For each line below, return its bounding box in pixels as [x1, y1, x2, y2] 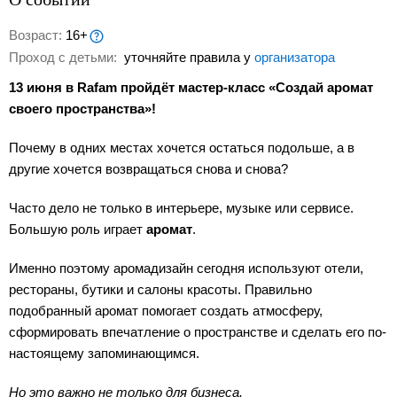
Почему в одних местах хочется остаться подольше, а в [9, 140, 354, 156]
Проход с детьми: [9, 50, 121, 66]
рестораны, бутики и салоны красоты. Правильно [9, 282, 312, 298]
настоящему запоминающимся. [9, 346, 199, 362]
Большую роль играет [9, 222, 146, 237]
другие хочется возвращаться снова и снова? [9, 161, 288, 177]
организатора [254, 50, 335, 66]
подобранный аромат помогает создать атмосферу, [9, 303, 323, 319]
